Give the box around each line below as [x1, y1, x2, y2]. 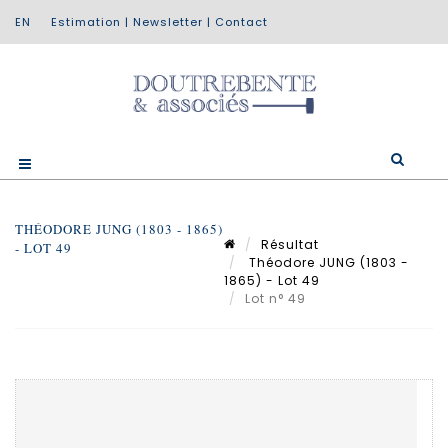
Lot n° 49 [245, 289, 310, 307]
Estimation [51, 14, 121, 30]
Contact [215, 14, 268, 30]
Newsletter [133, 14, 203, 30]
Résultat [261, 235, 319, 253]
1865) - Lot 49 [224, 271, 320, 289]
